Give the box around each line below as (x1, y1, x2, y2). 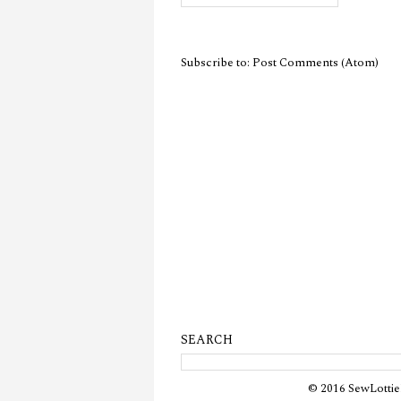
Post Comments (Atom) (252, 53, 379, 72)
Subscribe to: (181, 53, 252, 72)
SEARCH (181, 329, 233, 349)
